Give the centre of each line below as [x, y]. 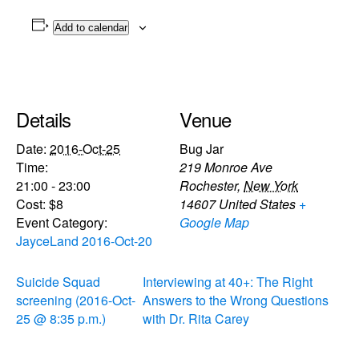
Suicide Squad [58, 281]
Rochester [208, 185]
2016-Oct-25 [85, 148]
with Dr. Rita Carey [196, 318]
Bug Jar [202, 148]
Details [44, 119]
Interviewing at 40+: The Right [228, 281]
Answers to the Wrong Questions [236, 300]
